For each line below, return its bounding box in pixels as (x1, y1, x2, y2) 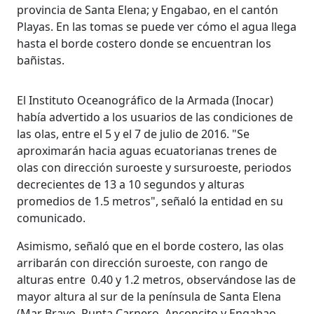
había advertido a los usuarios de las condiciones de (17, 109, 294, 125)
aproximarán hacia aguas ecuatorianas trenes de (17, 142, 278, 158)
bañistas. (17, 52, 65, 68)
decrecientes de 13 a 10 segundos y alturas (17, 176, 245, 192)
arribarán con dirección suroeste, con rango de (17, 254, 268, 271)
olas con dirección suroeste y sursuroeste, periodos (17, 159, 292, 175)
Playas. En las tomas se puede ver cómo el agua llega (17, 18, 297, 34)
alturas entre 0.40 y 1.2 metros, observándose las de (17, 271, 296, 287)
